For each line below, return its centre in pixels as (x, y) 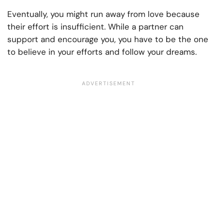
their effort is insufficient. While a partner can (95, 27)
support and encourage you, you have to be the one (108, 39)
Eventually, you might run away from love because (103, 14)
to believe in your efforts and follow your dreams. (102, 52)
